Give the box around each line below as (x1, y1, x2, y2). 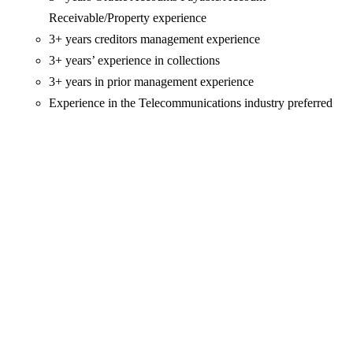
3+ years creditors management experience (49, 32, 261, 46)
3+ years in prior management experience (49, 75, 255, 89)
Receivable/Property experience (49, 11, 207, 25)
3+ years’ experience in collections (49, 54, 221, 68)
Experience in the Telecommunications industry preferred (49, 96, 333, 110)
